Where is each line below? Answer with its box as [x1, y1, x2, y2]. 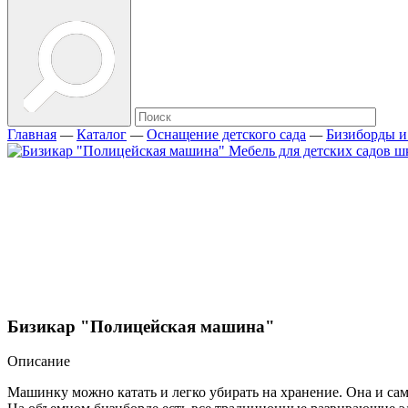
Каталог [76, 127, 127, 142]
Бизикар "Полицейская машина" [7, 316, 275, 336]
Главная [7, 127, 56, 142]
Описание [7, 353, 70, 370]
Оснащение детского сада [147, 127, 306, 142]
